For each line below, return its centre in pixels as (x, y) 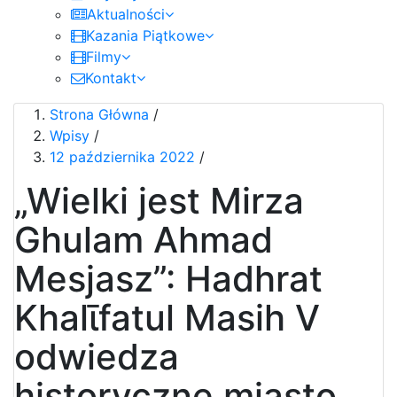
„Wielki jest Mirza (159, 201)
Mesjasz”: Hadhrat (168, 279)
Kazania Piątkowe (145, 35)
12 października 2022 (122, 157)
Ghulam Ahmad (144, 240)
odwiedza (97, 357)
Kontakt (111, 78)
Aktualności (126, 14)
